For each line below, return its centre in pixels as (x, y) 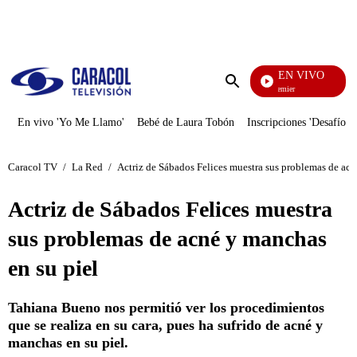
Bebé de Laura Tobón (186, 122)
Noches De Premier (261, 89)
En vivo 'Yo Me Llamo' (71, 122)
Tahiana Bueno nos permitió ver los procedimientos (166, 308)
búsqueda (256, 111)
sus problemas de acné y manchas (167, 239)
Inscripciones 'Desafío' (298, 122)
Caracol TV (33, 167)
